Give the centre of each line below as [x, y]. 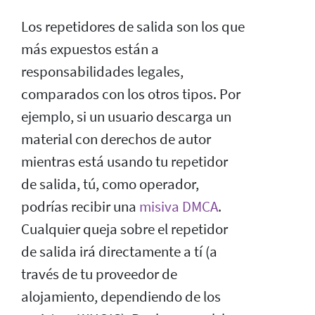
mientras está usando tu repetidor [124, 161]
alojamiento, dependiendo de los [121, 296]
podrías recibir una [80, 206]
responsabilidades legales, [102, 71]
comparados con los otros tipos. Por [131, 94]
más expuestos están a [90, 49]
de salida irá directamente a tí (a [119, 251]
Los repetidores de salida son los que [133, 26]
